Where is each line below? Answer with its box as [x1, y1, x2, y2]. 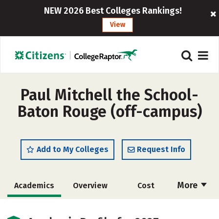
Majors [22, 203, 47, 213]
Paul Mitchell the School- [21, 86, 198, 104]
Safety [133, 203, 158, 213]
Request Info [137, 145, 185, 154]
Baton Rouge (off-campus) [17, 102, 202, 121]
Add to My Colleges [37, 145, 109, 154]
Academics [14, 181, 54, 190]
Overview [72, 181, 108, 190]
